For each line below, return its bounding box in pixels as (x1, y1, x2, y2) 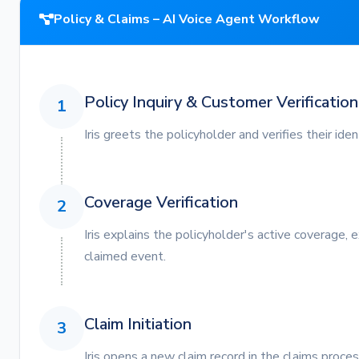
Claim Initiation (84, 313, 192, 335)
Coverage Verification (84, 192, 238, 213)
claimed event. (84, 248, 166, 265)
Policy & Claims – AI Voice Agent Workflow (54, 10, 320, 28)
